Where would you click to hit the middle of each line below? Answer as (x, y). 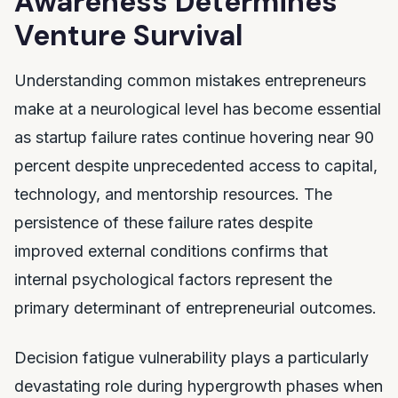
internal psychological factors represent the (173, 279)
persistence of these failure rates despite (163, 223)
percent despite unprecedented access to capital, (196, 166)
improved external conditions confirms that (171, 251)
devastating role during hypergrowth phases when (199, 386)
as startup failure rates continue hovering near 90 (194, 137)
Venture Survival (129, 36)
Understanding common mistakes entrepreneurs (190, 80)
